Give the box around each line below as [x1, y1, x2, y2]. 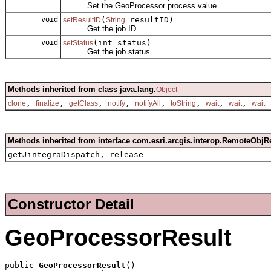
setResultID [63, 16, 101, 25]
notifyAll [135, 99, 161, 108]
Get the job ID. [63, 24, 139, 34]
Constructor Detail [8, 195, 134, 212]
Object [156, 85, 177, 94]
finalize [36, 99, 59, 108]
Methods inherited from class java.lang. [8, 85, 156, 94]
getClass [69, 99, 98, 108]
